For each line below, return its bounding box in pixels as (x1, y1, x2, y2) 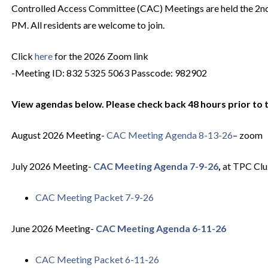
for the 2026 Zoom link (52, 50, 148, 62)
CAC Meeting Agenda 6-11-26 (95, 223, 226, 234)
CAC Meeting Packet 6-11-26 (35, 254, 159, 265)
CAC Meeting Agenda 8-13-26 (106, 129, 233, 141)
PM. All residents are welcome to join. (11, 19, 165, 31)
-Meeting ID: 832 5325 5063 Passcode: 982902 (11, 67, 207, 78)
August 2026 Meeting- (11, 129, 106, 141)
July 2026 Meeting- (11, 160, 93, 172)
